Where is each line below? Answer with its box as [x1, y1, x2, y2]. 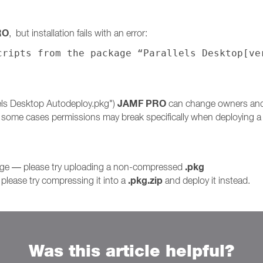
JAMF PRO [117, 97, 166, 110]
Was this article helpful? [29, 241, 234, 260]
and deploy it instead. [163, 175, 250, 186]
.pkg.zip [128, 174, 163, 187]
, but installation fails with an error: [9, 28, 147, 38]
